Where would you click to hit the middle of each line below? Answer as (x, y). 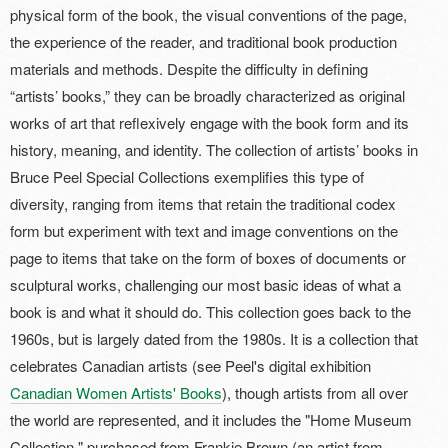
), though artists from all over (315, 392)
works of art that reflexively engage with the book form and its (209, 122)
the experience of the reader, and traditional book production (203, 41)
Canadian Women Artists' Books (116, 392)
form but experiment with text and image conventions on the (204, 230)
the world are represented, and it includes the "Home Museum (211, 419)
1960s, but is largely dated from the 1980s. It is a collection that (214, 338)
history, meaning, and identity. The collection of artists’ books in (214, 149)
